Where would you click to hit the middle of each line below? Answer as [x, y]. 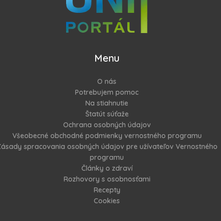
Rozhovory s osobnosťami [107, 179]
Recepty [107, 190]
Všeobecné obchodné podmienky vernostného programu [107, 136]
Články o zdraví [107, 168]
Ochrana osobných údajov [107, 125]
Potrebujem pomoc [107, 92]
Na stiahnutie [107, 103]
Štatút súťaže [107, 114]
